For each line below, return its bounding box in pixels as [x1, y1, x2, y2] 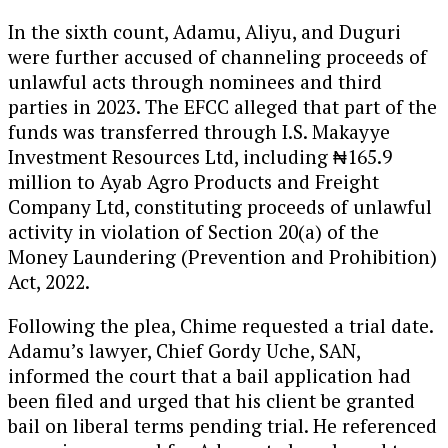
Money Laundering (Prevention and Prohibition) [8, 244, 437, 270]
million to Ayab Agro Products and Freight [8, 169, 379, 195]
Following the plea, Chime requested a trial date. [8, 313, 433, 339]
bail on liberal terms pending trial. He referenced [8, 413, 437, 439]
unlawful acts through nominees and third [8, 69, 382, 95]
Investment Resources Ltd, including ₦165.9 [8, 144, 392, 170]
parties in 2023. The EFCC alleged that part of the [8, 94, 437, 120]
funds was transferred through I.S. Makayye [8, 119, 390, 145]
